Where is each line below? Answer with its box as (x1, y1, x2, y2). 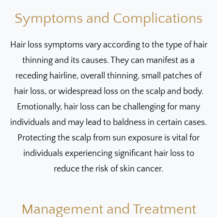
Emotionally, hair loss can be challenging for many (17, 102, 200, 112)
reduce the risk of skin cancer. (54, 164, 163, 174)
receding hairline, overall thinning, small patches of (15, 71, 201, 81)
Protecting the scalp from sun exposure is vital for (17, 133, 200, 143)
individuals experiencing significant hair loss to (23, 148, 194, 158)
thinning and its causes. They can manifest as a (22, 55, 195, 65)
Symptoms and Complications (15, 10, 202, 27)
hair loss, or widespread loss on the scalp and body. (14, 86, 203, 96)
